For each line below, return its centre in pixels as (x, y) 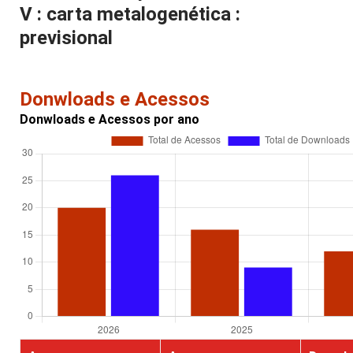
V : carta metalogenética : (130, 15)
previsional (66, 38)
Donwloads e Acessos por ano (110, 120)
